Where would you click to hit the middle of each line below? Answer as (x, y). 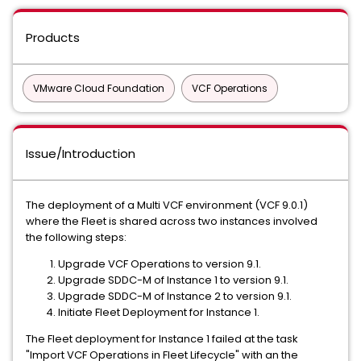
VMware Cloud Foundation (99, 88)
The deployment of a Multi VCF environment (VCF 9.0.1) (167, 205)
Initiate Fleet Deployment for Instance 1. (159, 312)
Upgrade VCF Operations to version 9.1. (160, 264)
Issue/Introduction (81, 154)
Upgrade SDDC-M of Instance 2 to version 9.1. (175, 296)
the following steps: (76, 237)
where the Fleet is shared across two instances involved (172, 221)
